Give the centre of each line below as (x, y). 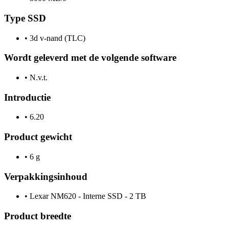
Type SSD (25, 18)
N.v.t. (38, 77)
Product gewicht (38, 137)
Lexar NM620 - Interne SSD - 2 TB (87, 196)
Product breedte (38, 216)
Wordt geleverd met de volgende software (90, 58)
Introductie (27, 97)
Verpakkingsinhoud (46, 176)
